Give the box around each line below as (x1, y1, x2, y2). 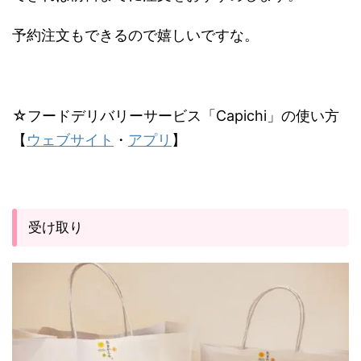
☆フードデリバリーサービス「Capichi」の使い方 (12, 106, 339, 124)
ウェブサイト (27, 131, 114, 148)
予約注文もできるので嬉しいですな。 (12, 26, 259, 44)
